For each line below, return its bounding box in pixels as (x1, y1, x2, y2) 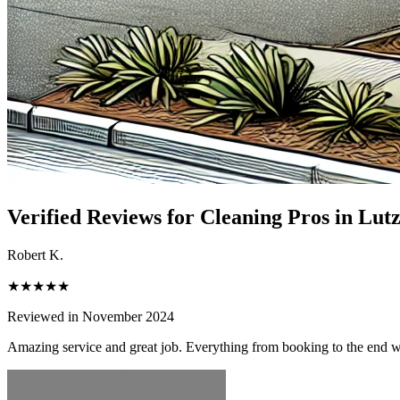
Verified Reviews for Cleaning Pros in (7, 204, 358, 229)
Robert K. (7, 246, 63, 262)
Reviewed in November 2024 (7, 308, 174, 324)
